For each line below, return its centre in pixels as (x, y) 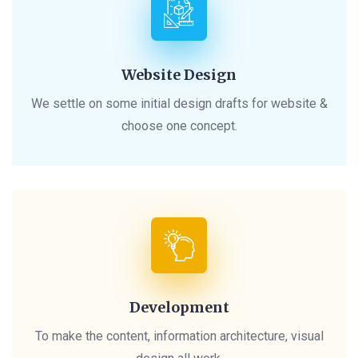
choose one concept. (179, 126)
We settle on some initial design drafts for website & (179, 104)
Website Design (179, 75)
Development (179, 308)
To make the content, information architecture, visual (179, 336)
